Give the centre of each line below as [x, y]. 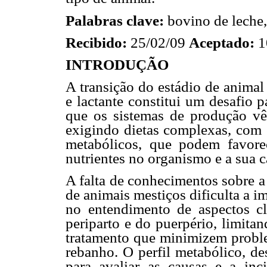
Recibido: [96, 42]
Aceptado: [222, 42]
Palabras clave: [117, 20]
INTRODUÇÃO [117, 64]
